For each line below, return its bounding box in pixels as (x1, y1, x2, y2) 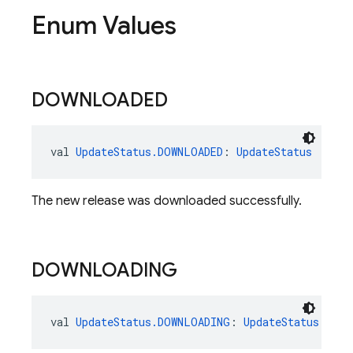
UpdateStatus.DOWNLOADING (76, 314, 230, 329)
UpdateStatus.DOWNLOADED (76, 144, 223, 159)
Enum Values (32, 9, 176, 41)
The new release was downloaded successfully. (32, 193, 302, 209)
